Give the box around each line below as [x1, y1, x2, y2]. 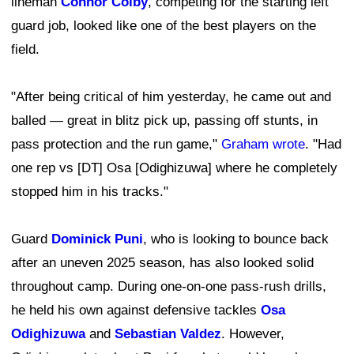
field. [11, 41, 40, 57]
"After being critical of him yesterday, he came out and [11, 88, 331, 104]
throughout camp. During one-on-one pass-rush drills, [11, 278, 326, 294]
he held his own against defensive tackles [11, 302, 261, 318]
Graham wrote [221, 136, 305, 152]
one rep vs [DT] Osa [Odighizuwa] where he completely [11, 160, 337, 175]
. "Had [305, 136, 341, 152]
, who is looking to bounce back [143, 231, 329, 247]
